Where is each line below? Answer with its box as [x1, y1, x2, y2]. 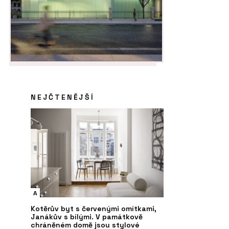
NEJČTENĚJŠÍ [31, 93, 95, 102]
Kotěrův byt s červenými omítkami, [31, 204, 156, 214]
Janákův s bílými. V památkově [31, 212, 143, 222]
